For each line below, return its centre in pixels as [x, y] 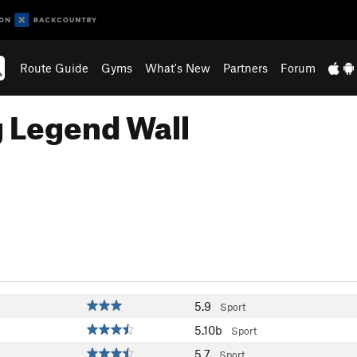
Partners [246, 68]
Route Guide [55, 68]
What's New [178, 68]
